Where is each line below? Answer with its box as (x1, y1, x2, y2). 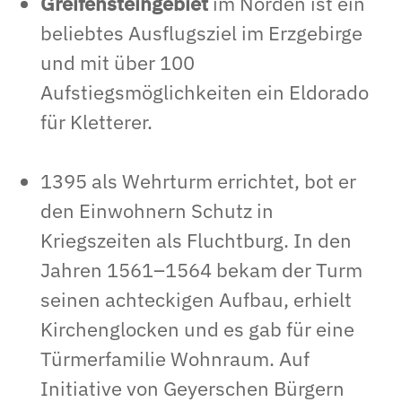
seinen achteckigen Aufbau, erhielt (40, 285, 352, 312)
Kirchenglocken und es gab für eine (40, 315, 354, 342)
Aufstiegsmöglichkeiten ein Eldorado (40, 78, 369, 105)
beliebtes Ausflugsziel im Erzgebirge (40, 19, 363, 46)
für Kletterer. (40, 108, 153, 135)
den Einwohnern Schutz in (40, 197, 274, 223)
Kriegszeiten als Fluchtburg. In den (40, 226, 352, 253)
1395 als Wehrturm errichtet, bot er (40, 167, 356, 194)
